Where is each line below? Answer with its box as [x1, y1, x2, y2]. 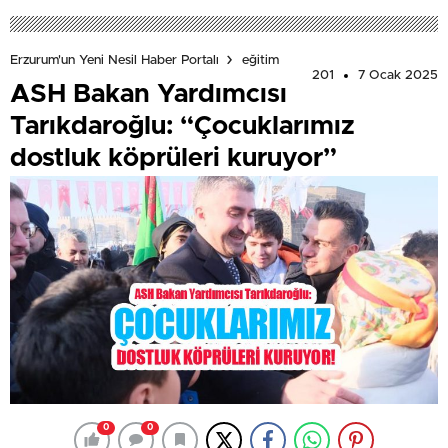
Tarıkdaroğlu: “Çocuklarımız [10, 113, 355, 140]
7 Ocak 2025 [358, 69, 438, 83]
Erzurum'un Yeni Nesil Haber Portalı [10, 53, 219, 67]
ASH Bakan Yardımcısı [10, 81, 287, 108]
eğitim [242, 53, 279, 67]
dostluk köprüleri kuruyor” [10, 145, 337, 172]
